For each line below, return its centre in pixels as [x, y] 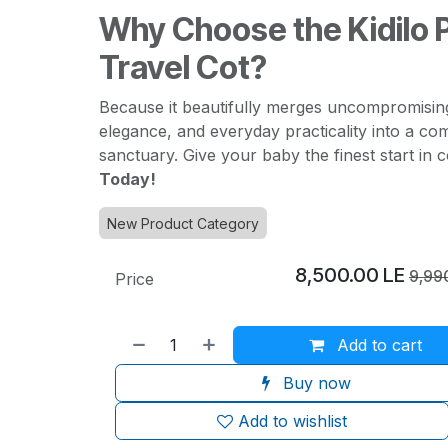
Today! [127, 179]
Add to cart [377, 345]
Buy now [315, 383]
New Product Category [182, 223]
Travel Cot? [182, 67]
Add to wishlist [292, 421]
